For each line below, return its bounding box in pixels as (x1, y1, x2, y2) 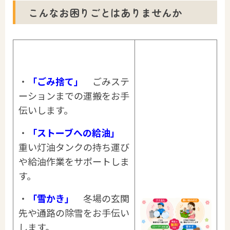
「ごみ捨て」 (27, 74, 83, 88)
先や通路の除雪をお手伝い (18, 205, 129, 219)
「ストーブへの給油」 (27, 125, 120, 139)
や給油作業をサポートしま (18, 154, 129, 168)
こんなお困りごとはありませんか (28, 5, 182, 20)
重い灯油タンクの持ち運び (18, 140, 129, 154)
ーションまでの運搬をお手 (18, 88, 129, 102)
